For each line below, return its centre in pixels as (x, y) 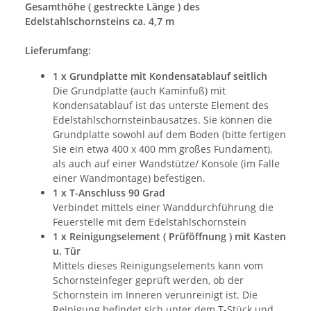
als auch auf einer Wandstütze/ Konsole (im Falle (166, 163)
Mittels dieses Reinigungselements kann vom (158, 265)
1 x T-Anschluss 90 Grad (109, 192)
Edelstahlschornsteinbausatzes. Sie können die (162, 119)
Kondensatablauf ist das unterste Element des (161, 105)
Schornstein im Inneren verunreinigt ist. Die (155, 294)
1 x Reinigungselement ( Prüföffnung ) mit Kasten (169, 236)
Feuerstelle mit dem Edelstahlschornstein (150, 221)
